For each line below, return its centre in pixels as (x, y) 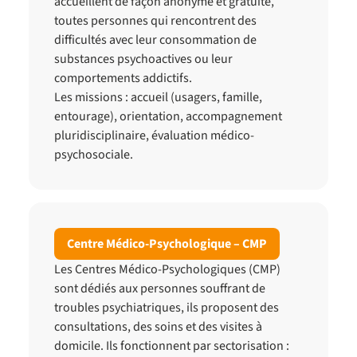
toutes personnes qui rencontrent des (155, 21)
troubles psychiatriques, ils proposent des (167, 308)
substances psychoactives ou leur (143, 59)
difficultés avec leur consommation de (155, 40)
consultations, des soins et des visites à (158, 327)
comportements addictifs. (123, 78)
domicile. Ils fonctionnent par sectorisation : (172, 346)
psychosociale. (94, 155)
